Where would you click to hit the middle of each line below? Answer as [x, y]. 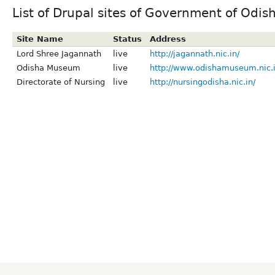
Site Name [40, 39]
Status [127, 39]
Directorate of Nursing [60, 82]
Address [168, 39]
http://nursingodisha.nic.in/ [202, 82]
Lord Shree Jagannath [59, 53]
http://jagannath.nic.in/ [194, 53]
